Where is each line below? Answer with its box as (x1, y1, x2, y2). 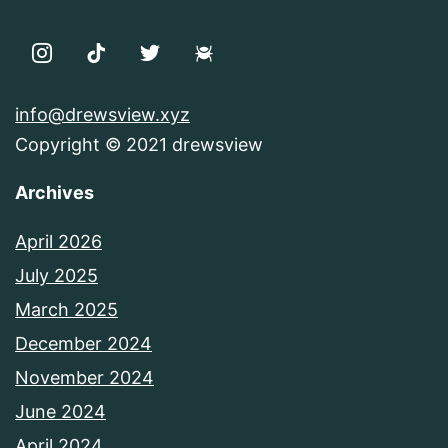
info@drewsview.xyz (15, 103, 190, 125)
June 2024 (15, 400, 106, 422)
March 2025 (15, 298, 118, 320)
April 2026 (15, 230, 102, 252)
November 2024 (15, 366, 154, 388)
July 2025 (15, 264, 98, 286)
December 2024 (15, 332, 152, 354)
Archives (15, 181, 94, 203)
